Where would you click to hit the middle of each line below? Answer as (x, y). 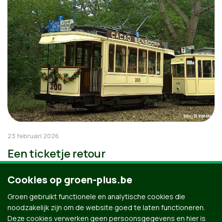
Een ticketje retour (56, 154)
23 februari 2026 (33, 136)
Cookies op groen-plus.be (70, 180)
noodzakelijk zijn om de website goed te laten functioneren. (106, 207)
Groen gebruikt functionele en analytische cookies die (96, 196)
